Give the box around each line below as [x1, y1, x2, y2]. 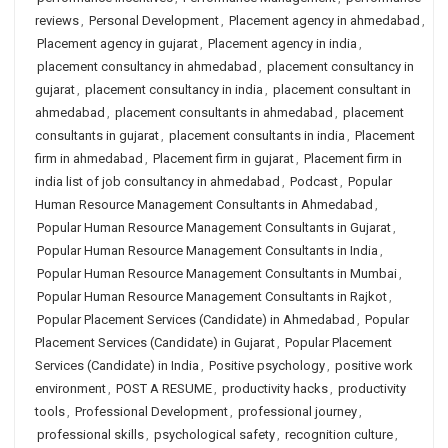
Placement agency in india [208, 36, 357, 51]
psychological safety [154, 427, 275, 442]
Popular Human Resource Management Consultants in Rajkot [37, 289, 387, 304]
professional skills [37, 427, 144, 442]
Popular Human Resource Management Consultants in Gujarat [37, 220, 391, 235]
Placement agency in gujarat [37, 36, 198, 51]
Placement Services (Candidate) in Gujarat [35, 335, 275, 350]
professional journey [238, 404, 357, 419]
